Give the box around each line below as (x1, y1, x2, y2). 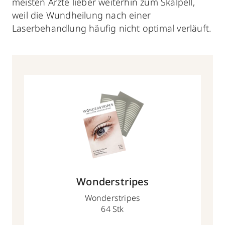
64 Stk (101, 203, 124, 214)
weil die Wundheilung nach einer (12, 9, 151, 21)
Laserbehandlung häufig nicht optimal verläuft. (12, 22, 211, 34)
